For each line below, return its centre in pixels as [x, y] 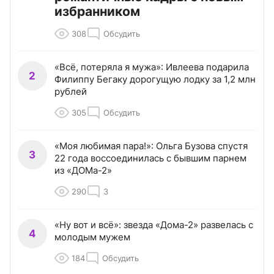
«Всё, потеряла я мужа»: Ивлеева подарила [152, 67]
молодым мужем [92, 237]
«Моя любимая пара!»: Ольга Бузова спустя [151, 146]
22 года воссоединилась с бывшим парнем [150, 158]
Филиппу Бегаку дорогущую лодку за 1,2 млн [155, 80]
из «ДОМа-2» [83, 171]
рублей [71, 92]
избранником [97, 12]
